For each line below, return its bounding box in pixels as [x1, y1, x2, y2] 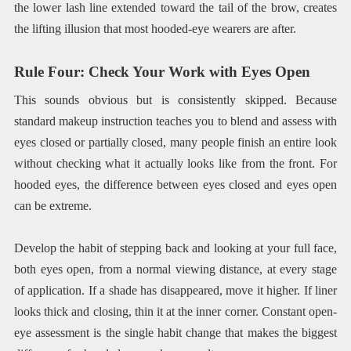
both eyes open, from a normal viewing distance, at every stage [13, 262, 338, 277]
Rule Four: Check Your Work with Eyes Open [13, 63, 310, 80]
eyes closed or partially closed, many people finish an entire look [13, 135, 338, 149]
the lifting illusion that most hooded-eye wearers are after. [13, 22, 296, 36]
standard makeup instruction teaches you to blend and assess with [13, 114, 338, 128]
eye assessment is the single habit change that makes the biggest [13, 326, 338, 340]
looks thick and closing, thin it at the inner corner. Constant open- [13, 305, 338, 319]
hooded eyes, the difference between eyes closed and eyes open [13, 177, 338, 191]
